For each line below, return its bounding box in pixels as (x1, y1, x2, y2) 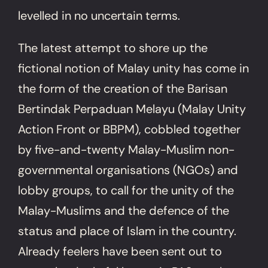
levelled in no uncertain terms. (18, 7, 181, 23)
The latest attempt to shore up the (18, 39, 208, 56)
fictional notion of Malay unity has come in (18, 60, 249, 76)
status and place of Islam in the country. (18, 223, 237, 239)
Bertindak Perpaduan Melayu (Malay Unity (18, 100, 246, 117)
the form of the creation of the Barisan (18, 80, 228, 96)
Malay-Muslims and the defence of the (18, 202, 230, 218)
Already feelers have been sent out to (18, 243, 223, 259)
